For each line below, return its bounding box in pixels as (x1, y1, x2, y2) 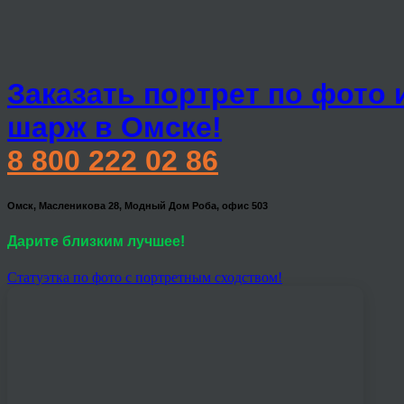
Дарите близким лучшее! (7, 234, 185, 250)
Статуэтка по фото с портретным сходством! (7, 269, 282, 285)
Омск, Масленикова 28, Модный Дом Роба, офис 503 (7, 200, 268, 212)
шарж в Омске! (7, 111, 222, 144)
